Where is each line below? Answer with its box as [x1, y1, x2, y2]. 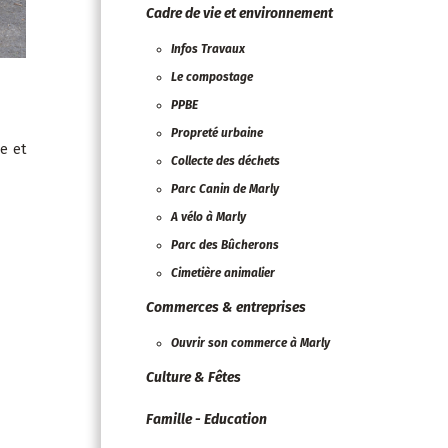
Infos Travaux [171, 42, 245, 56]
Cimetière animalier [171, 266, 275, 280]
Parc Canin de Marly [171, 182, 279, 196]
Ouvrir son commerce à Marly [171, 336, 330, 350]
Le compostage [171, 70, 253, 84]
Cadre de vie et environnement [146, 5, 333, 22]
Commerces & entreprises [146, 299, 306, 316]
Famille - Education [146, 411, 267, 428]
